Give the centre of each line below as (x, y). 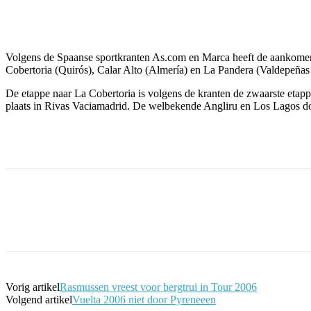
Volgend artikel (39, 299)
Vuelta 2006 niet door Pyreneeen (144, 299)
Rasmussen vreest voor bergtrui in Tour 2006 (158, 287)
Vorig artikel (33, 287)
